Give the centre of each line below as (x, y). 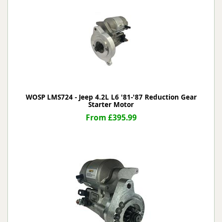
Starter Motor (111, 105)
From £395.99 (111, 117)
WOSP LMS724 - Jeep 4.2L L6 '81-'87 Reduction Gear (111, 97)
